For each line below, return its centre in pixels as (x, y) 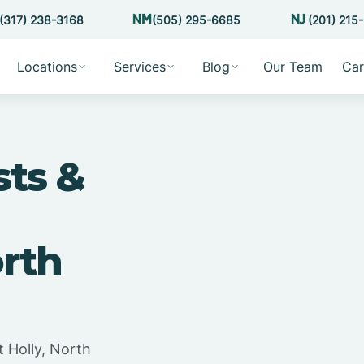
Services (139, 67)
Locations (47, 67)
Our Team (292, 67)
